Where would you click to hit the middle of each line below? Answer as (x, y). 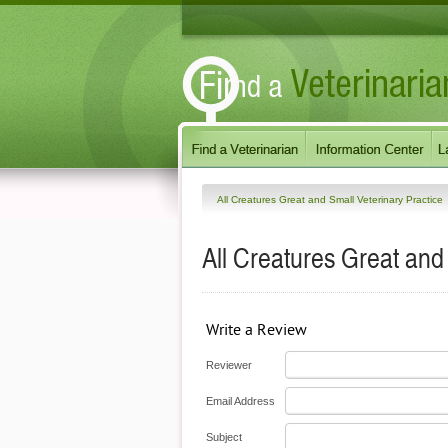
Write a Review (256, 330)
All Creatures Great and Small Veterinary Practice (331, 199)
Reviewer (229, 365)
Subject (224, 437)
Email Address (240, 401)
